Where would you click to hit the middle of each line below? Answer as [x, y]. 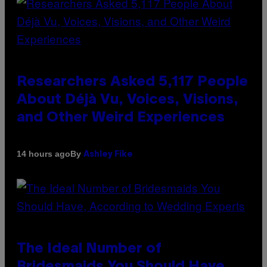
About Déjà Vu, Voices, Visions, [128, 100]
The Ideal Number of [89, 249]
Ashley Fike [108, 154]
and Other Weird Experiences [121, 118]
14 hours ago [44, 154]
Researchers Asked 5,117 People [132, 82]
